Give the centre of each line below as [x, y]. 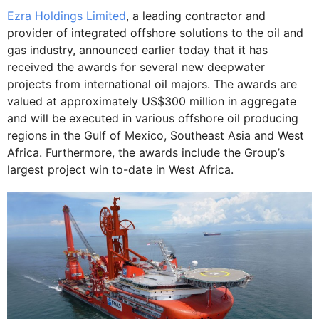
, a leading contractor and [196, 16]
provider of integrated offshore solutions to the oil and [155, 33]
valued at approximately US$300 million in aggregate [152, 101]
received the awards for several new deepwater [136, 67]
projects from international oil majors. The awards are [152, 84]
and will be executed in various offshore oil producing [153, 118]
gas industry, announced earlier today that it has [137, 50]
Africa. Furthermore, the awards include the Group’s [146, 152]
